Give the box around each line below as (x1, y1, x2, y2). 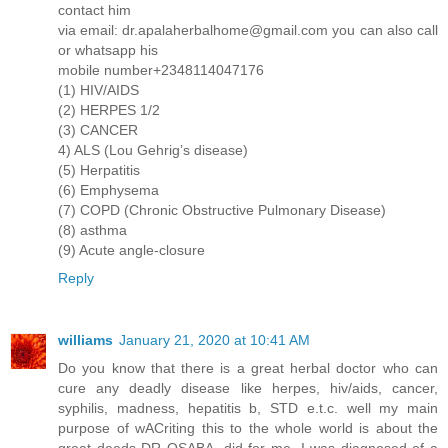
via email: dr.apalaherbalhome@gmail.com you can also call (58, 22, 438, 39)
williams (58, 332, 113, 348)
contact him (58, 2, 131, 19)
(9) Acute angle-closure (58, 242, 205, 259)
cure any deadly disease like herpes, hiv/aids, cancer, (58, 380, 438, 396)
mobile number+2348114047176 (58, 62, 264, 79)
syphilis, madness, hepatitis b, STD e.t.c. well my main (58, 400, 438, 416)
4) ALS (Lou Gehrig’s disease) (58, 142, 248, 159)
